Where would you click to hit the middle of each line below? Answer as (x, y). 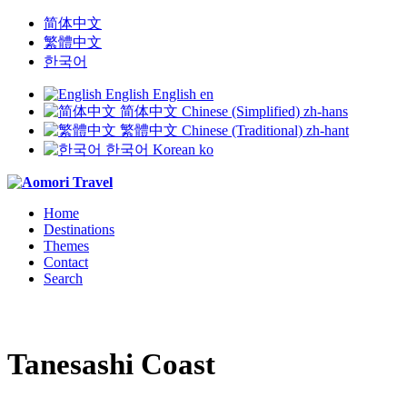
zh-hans (326, 111)
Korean (174, 149)
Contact (66, 262)
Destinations (79, 229)
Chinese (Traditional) (242, 130)
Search (63, 278)
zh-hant (328, 130)
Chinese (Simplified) (241, 111)
